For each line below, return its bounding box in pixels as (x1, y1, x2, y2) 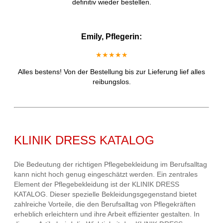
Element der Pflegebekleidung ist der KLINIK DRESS (14, 180, 179, 189)
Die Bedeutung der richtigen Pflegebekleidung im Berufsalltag (14, 160, 207, 169)
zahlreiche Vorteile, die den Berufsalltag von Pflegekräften (14, 200, 196, 209)
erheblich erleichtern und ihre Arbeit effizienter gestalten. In (14, 210, 200, 219)
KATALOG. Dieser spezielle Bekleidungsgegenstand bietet (14, 190, 197, 199)
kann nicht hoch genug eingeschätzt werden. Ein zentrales (14, 170, 198, 179)
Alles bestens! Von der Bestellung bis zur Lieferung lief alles (18, 68, 205, 76)
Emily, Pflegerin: (81, 32, 142, 41)
